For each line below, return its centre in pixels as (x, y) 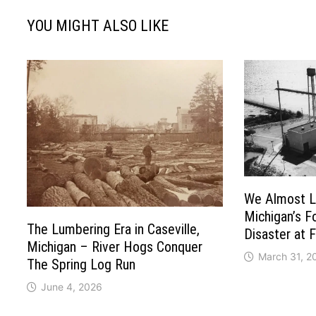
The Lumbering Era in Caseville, (114, 230)
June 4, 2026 (72, 287)
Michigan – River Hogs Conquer (115, 247)
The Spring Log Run (81, 265)
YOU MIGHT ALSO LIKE (98, 26)
